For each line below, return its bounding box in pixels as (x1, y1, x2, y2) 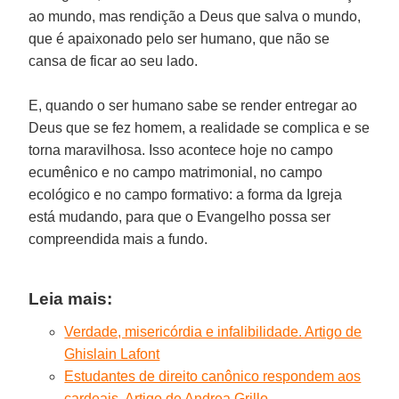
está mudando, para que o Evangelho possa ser (28, 208, 331, 224)
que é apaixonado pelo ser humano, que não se (28, 30, 330, 46)
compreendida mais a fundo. (28, 231, 208, 247)
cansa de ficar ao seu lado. (28, 53, 199, 69)
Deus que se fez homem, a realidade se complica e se (28, 119, 370, 135)
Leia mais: (28, 289, 113, 308)
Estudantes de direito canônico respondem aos (64, 368, 362, 384)
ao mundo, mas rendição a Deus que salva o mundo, (28, 8, 362, 24)
